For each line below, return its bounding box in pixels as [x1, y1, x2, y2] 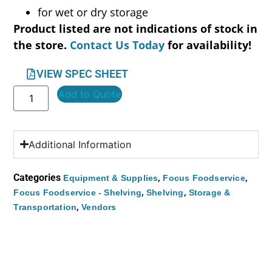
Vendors [81, 202, 117, 212]
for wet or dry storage [38, 5, 149, 20]
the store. [13, 38, 70, 53]
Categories [13, 171, 61, 183]
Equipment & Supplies [63, 172, 158, 183]
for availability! [168, 38, 252, 53]
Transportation [13, 202, 77, 212]
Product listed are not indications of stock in [13, 21, 258, 36]
